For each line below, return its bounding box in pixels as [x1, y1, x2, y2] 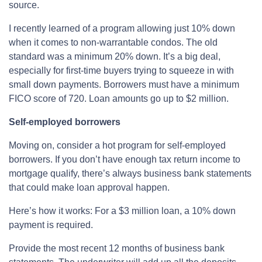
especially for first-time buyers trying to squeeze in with [9, 65, 234, 76]
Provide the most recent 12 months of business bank [9, 243, 225, 254]
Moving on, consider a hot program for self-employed [9, 140, 226, 151]
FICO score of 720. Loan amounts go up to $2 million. [9, 94, 229, 104]
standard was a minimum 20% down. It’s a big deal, [9, 51, 220, 62]
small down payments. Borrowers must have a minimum [9, 80, 239, 90]
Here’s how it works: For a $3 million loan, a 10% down [9, 206, 236, 216]
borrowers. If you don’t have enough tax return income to [9, 154, 240, 165]
